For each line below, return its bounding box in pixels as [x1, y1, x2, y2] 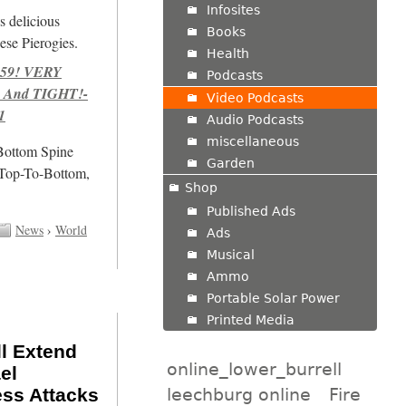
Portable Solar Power [206, 290, 340, 305]
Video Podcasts [206, 90, 304, 105]
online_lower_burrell [166, 358, 342, 379]
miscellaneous [206, 133, 299, 149]
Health [206, 45, 249, 61]
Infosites [206, 2, 260, 17]
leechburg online [166, 383, 311, 404]
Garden [206, 155, 255, 170]
